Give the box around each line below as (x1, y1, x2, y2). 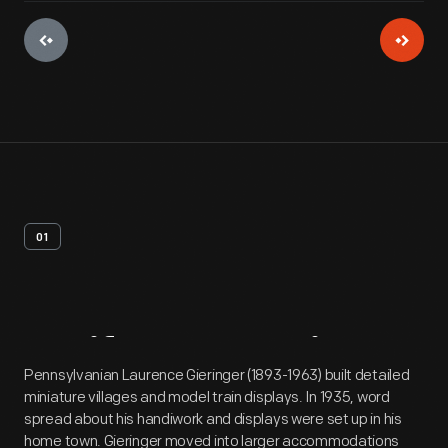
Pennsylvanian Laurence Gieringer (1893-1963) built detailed (24, 366, 410, 385)
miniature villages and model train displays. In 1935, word (24, 388, 390, 407)
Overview (188, 335, 381, 384)
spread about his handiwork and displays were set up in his (24, 410, 402, 429)
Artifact (24, 335, 179, 384)
